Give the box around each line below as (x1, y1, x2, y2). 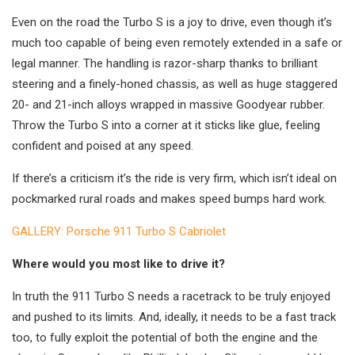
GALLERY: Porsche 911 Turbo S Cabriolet (12, 224, 226, 239)
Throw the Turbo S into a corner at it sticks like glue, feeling (12, 118, 320, 133)
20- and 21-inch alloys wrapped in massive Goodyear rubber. (12, 97, 325, 113)
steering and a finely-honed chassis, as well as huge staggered (12, 77, 338, 92)
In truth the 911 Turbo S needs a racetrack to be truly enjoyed (12, 289, 330, 304)
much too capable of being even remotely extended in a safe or (12, 36, 342, 51)
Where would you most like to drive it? (12, 257, 225, 272)
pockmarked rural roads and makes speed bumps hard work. (12, 192, 326, 207)
